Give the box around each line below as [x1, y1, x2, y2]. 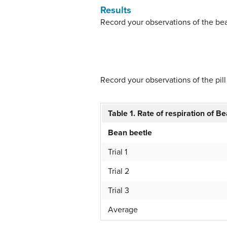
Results [100, 5, 131, 16]
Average [108, 205, 138, 215]
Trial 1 [108, 147, 127, 158]
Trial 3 [108, 185, 129, 196]
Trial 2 [108, 166, 129, 177]
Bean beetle [108, 128, 152, 138]
